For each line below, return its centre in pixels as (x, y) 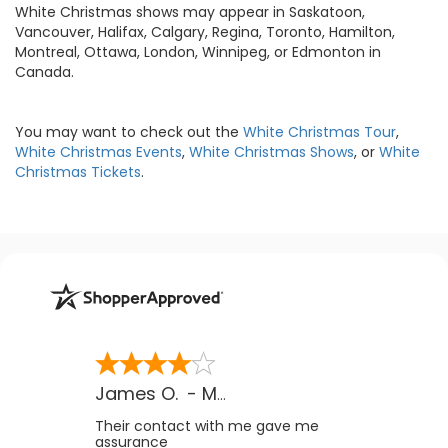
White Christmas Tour (319, 131)
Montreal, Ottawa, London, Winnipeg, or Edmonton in (198, 51)
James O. (136, 393)
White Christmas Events (98, 151)
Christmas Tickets (78, 171)
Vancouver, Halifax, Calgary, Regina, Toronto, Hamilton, (205, 31)
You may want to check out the (129, 131)
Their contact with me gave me (206, 425)
